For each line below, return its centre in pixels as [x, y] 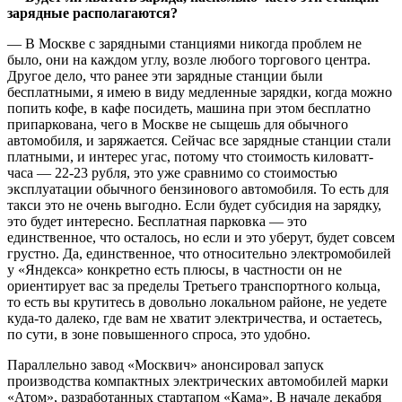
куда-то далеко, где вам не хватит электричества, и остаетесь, [195, 318]
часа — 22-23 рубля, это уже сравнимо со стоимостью [172, 172]
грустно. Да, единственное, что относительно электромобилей [199, 253]
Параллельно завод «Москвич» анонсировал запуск [166, 364]
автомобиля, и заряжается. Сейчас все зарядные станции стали [199, 140]
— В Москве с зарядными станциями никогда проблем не [184, 43]
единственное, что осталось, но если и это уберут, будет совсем [201, 237]
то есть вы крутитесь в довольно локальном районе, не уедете [197, 301]
